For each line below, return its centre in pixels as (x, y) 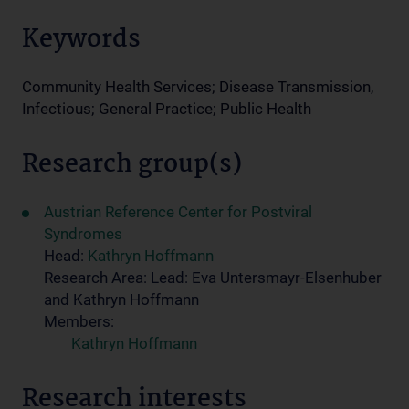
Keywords (81, 40)
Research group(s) (132, 165)
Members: (79, 321)
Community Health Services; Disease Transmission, (198, 87)
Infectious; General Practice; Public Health (167, 109)
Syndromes (83, 234)
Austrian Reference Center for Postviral (178, 212)
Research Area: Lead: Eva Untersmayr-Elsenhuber (213, 278)
